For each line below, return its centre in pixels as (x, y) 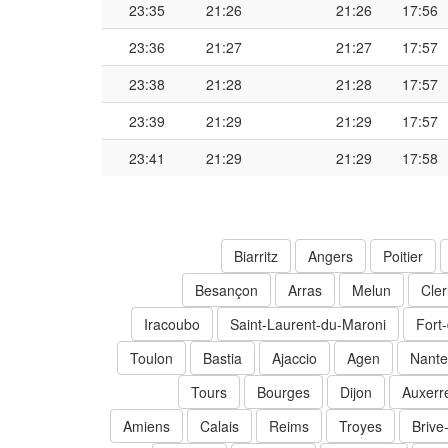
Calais (219, 426)
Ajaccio (294, 358)
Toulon (151, 358)
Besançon (226, 290)
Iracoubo (172, 324)
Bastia (222, 358)
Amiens (146, 426)
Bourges (283, 392)
